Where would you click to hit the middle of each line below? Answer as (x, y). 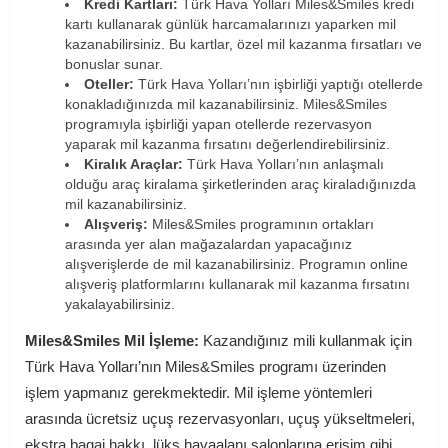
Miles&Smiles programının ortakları (261, 224)
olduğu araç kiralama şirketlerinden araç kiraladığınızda (240, 184)
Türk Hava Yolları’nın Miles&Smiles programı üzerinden (205, 367)
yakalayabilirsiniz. (120, 304)
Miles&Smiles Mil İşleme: (112, 341)
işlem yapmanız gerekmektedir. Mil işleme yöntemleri (198, 393)
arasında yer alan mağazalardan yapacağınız (208, 244)
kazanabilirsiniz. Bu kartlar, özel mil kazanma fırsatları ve (243, 44)
